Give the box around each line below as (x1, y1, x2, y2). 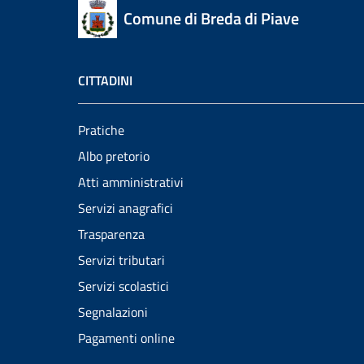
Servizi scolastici (78, 276, 169, 296)
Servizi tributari (78, 250, 165, 270)
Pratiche (78, 120, 124, 140)
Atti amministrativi (78, 172, 184, 192)
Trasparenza (78, 224, 145, 244)
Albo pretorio (78, 146, 149, 166)
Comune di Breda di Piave (123, 6, 299, 31)
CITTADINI (78, 71, 132, 90)
